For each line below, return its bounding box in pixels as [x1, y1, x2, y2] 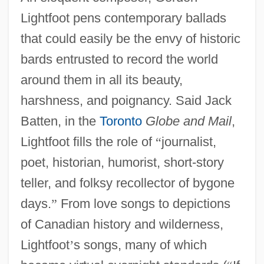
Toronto [99, 113, 142, 128]
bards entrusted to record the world [20, 51, 218, 67]
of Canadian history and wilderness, [20, 216, 223, 232]
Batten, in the [20, 113, 100, 128]
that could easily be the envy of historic [20, 31, 240, 46]
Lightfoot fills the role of [20, 134, 156, 149]
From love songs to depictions [57, 196, 230, 211]
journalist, [161, 134, 216, 149]
